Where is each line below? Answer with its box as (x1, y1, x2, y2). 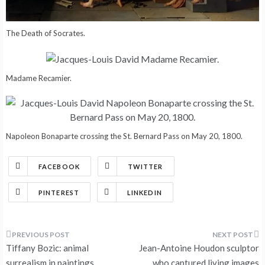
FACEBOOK (38, 162, 80, 170)
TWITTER (127, 162, 163, 170)
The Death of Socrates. (6, 28, 85, 38)
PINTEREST (38, 188, 79, 196)
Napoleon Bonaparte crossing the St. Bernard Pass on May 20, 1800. (6, 131, 243, 141)
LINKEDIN (127, 188, 162, 196)
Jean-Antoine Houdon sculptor (139, 242, 259, 253)
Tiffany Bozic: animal (6, 242, 89, 253)
